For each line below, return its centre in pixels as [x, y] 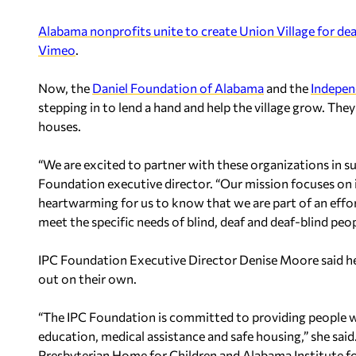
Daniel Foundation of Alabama [178, 88]
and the [287, 88]
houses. [60, 126]
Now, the [65, 88]
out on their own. [87, 279]
